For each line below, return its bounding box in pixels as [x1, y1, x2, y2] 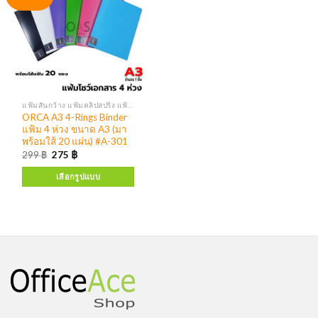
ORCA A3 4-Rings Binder [22, 111, 128, 124]
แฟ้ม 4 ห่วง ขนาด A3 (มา [22, 124, 128, 136]
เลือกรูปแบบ [56, 172, 101, 182]
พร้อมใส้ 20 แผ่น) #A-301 [22, 136, 128, 148]
